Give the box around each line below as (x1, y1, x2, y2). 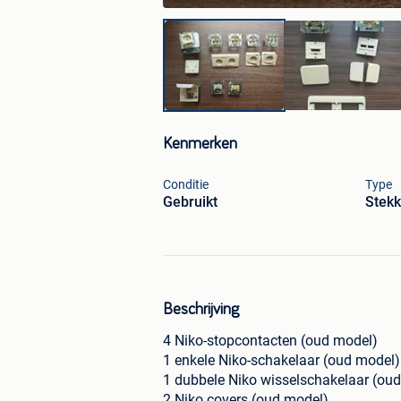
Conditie (163, 177, 209, 192)
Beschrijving (163, 302, 239, 319)
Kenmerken (163, 136, 237, 153)
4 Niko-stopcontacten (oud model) (163, 332, 378, 350)
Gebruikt (163, 193, 218, 211)
